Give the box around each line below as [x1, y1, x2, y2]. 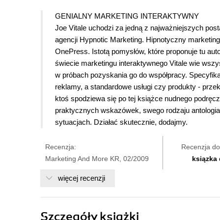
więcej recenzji [58, 174, 105, 183]
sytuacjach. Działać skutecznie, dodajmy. [55, 118, 188, 127]
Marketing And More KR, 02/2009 [45, 155, 149, 163]
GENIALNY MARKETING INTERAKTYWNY [55, 12, 199, 21]
